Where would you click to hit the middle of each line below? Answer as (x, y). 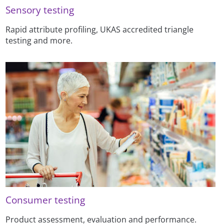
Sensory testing (40, 9)
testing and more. (39, 40)
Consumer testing (45, 200)
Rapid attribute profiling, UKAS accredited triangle (100, 29)
